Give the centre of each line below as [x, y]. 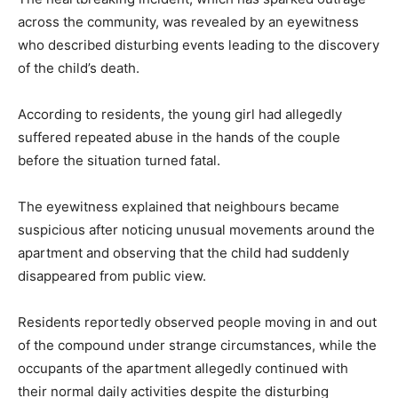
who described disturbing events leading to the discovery [199, 45]
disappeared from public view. [112, 276]
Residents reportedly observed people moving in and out [197, 322]
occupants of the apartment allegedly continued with [183, 369]
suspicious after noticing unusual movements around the [196, 230]
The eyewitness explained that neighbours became [179, 207]
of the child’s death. [79, 68]
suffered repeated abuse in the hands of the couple [179, 138]
